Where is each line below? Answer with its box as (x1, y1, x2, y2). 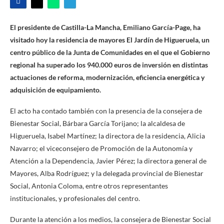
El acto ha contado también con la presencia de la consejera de (10, 106, 202, 115)
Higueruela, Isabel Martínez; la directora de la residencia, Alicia (10, 131, 205, 140)
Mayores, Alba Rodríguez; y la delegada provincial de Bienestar (10, 168, 203, 177)
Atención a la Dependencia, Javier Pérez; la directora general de (10, 156, 206, 165)
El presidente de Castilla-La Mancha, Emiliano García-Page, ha (10, 22, 200, 31)
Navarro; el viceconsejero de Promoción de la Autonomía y (10, 143, 192, 152)
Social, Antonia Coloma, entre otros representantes (10, 181, 168, 190)
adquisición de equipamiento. (10, 85, 101, 94)
